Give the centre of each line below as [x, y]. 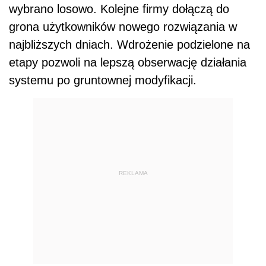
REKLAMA [133, 173]
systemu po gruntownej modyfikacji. [103, 80]
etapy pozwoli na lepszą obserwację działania [128, 62]
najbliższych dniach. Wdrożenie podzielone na [129, 44]
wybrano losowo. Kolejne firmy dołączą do [119, 9]
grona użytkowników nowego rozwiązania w [123, 26]
